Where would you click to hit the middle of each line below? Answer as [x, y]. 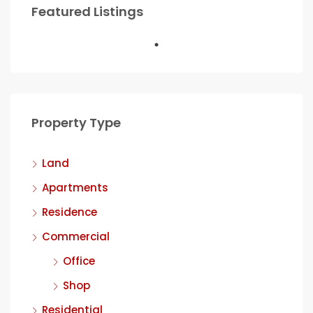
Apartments [75, 188]
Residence [70, 212]
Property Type [76, 123]
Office [79, 261]
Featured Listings [87, 12]
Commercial [76, 236]
